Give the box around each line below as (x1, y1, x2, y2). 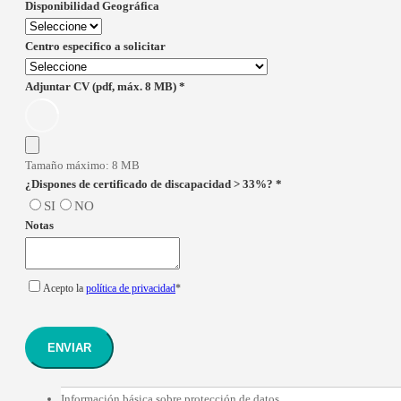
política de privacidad (86, 281, 175, 294)
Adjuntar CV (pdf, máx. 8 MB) (25, 79, 179, 93)
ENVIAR (47, 340, 91, 354)
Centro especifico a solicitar (25, 38, 166, 53)
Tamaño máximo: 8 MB (25, 158, 140, 172)
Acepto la (43, 281, 86, 294)
